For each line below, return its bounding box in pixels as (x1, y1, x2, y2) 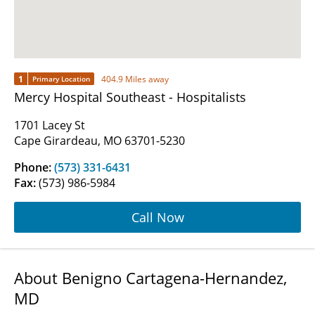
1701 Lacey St (14, 117, 85, 134)
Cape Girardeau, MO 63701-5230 (14, 133, 185, 149)
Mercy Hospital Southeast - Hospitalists (14, 89, 246, 106)
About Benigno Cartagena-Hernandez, (14, 267, 287, 289)
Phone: (14, 160, 54, 176)
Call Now (131, 208, 184, 226)
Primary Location (32, 74, 90, 84)
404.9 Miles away (101, 72, 169, 85)
